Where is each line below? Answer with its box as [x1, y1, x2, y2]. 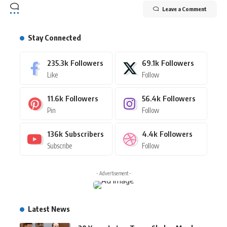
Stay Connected [28, 33, 81, 43]
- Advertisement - [96, 170, 131, 177]
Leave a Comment [162, 6, 207, 13]
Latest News [28, 204, 70, 214]
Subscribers [64, 129, 104, 139]
